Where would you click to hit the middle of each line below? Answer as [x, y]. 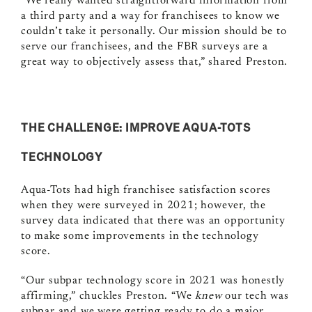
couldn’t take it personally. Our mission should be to [154, 32]
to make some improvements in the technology [140, 236]
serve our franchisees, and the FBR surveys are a [144, 47]
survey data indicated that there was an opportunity [153, 221]
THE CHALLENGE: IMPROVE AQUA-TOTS [135, 127]
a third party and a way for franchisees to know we [150, 16]
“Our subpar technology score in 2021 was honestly [153, 281]
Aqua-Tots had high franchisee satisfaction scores [146, 190]
